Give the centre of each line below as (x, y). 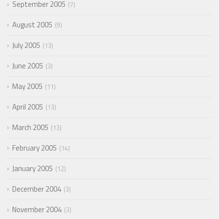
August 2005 (32, 24)
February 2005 (34, 148)
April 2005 (28, 107)
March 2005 (30, 127)
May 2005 (27, 86)
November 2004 (37, 209)
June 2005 (28, 66)
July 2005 (26, 45)
